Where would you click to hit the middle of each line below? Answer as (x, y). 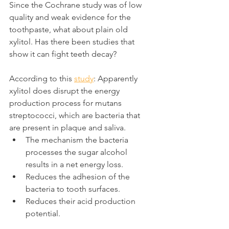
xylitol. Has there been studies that (73, 41)
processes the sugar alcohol (77, 152)
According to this (42, 78)
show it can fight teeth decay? (63, 54)
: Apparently (117, 78)
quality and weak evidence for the (71, 17)
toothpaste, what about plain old (70, 29)
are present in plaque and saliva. (67, 127)
